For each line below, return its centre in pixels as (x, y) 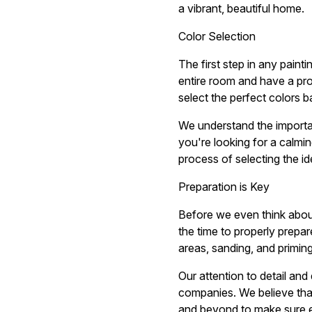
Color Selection (217, 36)
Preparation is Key (224, 187)
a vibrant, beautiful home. (241, 8)
